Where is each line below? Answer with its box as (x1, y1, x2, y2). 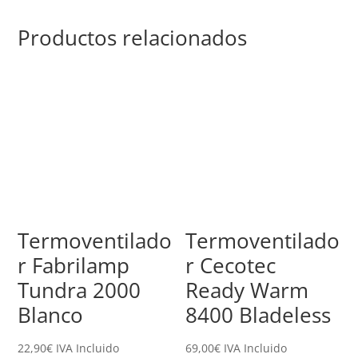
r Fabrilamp (18, 250, 130, 280)
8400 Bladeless (185, 300, 332, 329)
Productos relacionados (18, 23, 248, 53)
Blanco (18, 300, 84, 329)
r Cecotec (185, 250, 276, 280)
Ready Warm (185, 275, 309, 304)
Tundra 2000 (18, 275, 141, 304)
